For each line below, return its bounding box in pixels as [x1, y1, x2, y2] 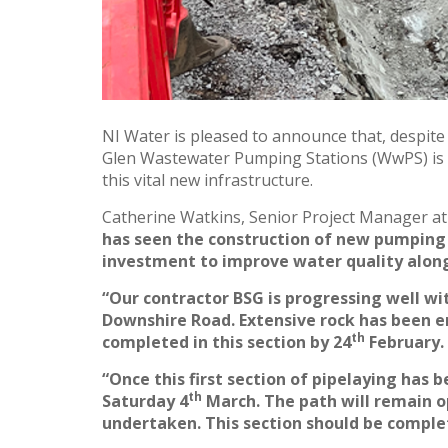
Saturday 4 [102, 390, 188, 413]
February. [365, 331, 444, 354]
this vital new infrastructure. [102, 169, 313, 192]
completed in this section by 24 [102, 331, 351, 354]
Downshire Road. [102, 309, 239, 332]
